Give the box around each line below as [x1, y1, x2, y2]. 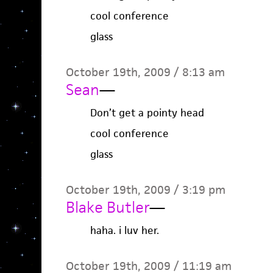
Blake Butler [65, 197, 149, 217]
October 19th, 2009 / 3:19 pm [65, 182, 225, 197]
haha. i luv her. [90, 224, 159, 237]
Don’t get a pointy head [90, 106, 204, 119]
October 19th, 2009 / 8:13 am [65, 65, 225, 80]
